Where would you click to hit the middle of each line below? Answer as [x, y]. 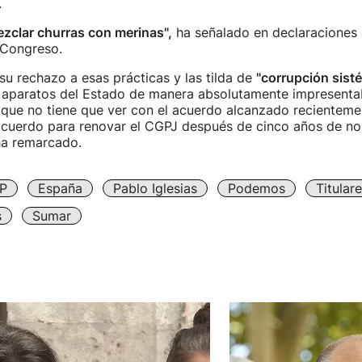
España [60, 188]
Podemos [256, 188]
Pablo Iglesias [155, 188]
